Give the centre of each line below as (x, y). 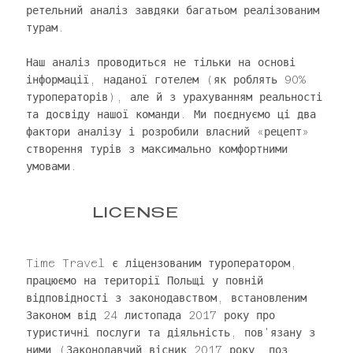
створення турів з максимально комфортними (156, 149)
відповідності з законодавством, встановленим (166, 298)
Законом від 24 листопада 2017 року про (150, 316)
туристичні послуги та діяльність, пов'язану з (170, 333)
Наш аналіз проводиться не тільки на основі (160, 62)
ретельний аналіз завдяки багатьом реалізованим (172, 10)
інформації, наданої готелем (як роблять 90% (165, 79)
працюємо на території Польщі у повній (144, 281)
